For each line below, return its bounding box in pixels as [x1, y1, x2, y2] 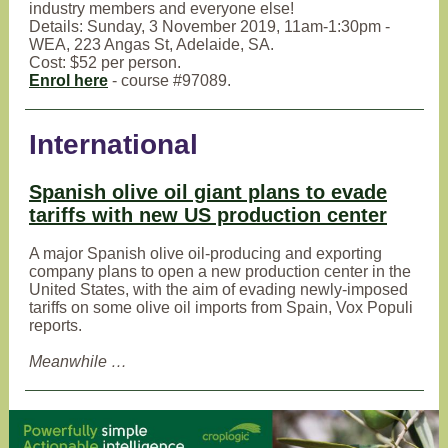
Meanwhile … [29, 353, 127, 370]
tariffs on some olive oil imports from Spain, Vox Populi [29, 299, 413, 316]
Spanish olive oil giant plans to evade [29, 181, 387, 203]
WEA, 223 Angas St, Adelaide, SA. [29, 36, 274, 53]
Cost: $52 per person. [29, 54, 181, 71]
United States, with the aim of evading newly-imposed [29, 281, 408, 298]
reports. [29, 317, 82, 334]
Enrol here [29, 72, 108, 89]
